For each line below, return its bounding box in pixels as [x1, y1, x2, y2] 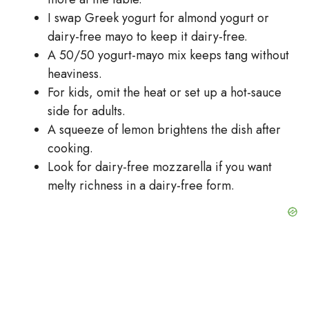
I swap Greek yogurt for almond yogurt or [48, 8, 269, 27]
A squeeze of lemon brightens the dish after [48, 120, 281, 139]
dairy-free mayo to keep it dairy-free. [48, 27, 248, 46]
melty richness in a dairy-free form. [48, 176, 235, 195]
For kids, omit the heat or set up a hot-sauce [48, 83, 281, 101]
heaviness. [48, 64, 102, 83]
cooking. [48, 139, 93, 157]
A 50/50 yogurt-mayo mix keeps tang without [48, 46, 289, 64]
